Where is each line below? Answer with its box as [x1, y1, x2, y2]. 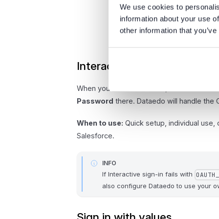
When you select [77, 84, 135, 93]
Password [77, 97, 114, 106]
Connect [134, 84, 166, 93]
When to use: [77, 119, 124, 128]
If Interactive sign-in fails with [102, 170, 195, 178]
